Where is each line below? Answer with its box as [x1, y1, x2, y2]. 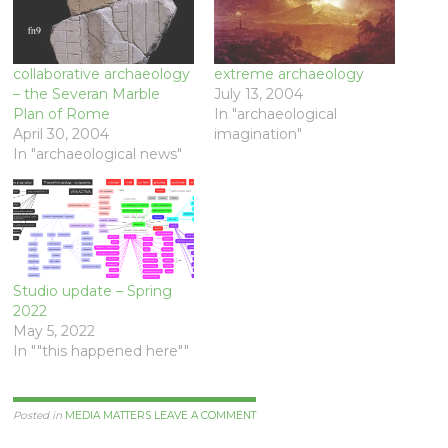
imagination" [213, 125, 302, 144]
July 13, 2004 [213, 85, 303, 104]
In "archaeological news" [13, 145, 183, 164]
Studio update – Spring [13, 281, 173, 300]
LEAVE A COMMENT [154, 409, 257, 423]
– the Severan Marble [13, 85, 161, 104]
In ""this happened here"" [13, 341, 190, 360]
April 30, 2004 [13, 125, 110, 144]
